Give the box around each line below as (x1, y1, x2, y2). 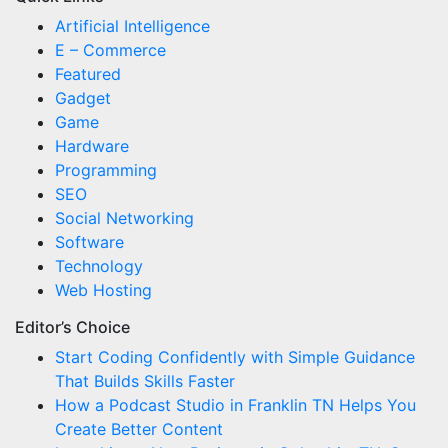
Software (55, 232, 124, 253)
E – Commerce (55, 40, 166, 61)
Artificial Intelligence (55, 16, 210, 37)
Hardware (55, 136, 129, 157)
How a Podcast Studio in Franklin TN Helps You (55, 395, 416, 416)
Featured (55, 64, 121, 85)
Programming (55, 160, 157, 181)
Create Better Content (55, 419, 223, 440)
